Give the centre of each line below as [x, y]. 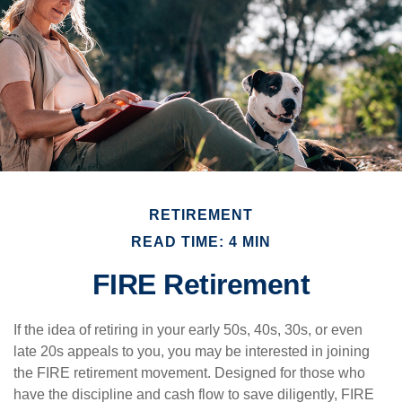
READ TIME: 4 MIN [201, 242]
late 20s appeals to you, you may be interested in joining [192, 351]
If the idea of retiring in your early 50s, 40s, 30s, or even [188, 330]
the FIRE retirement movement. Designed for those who [189, 373]
